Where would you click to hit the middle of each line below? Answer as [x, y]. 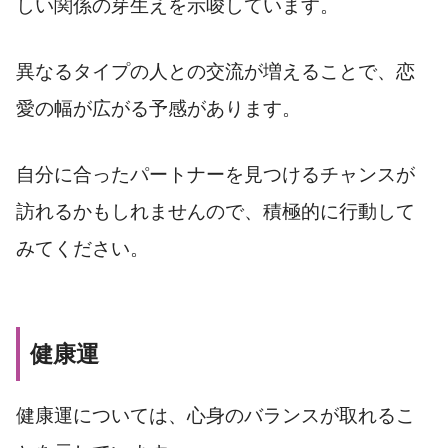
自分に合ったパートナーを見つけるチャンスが [215, 174]
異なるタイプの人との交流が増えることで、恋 [215, 71]
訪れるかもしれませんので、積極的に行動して [215, 211]
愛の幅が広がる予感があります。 [158, 108]
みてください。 [82, 248]
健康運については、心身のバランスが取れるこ [215, 415]
